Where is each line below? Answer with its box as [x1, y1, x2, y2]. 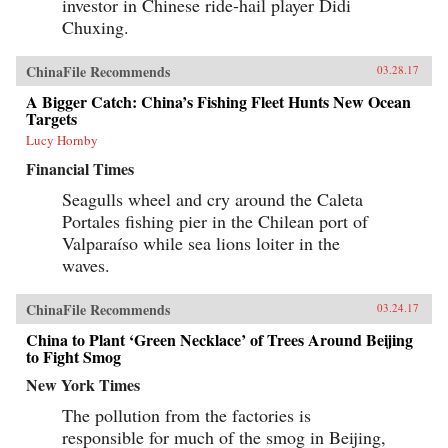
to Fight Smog [26, 345, 121, 369]
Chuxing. [62, 15, 129, 40]
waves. [62, 253, 110, 278]
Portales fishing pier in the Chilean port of [62, 209, 368, 234]
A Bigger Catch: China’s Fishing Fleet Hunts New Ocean [26, 90, 411, 114]
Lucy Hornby [26, 131, 98, 150]
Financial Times [26, 157, 134, 181]
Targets [26, 107, 77, 131]
